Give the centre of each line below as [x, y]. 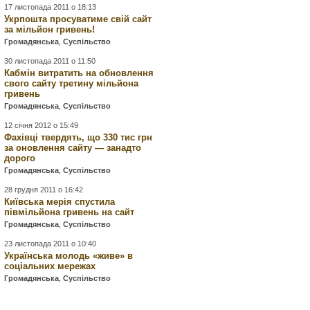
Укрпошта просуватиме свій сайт [78, 19]
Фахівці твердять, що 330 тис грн [79, 137]
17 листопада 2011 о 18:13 [51, 7]
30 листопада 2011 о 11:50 [50, 61]
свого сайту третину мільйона [72, 83]
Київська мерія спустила [60, 202]
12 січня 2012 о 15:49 [42, 125]
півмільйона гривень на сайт [70, 212]
